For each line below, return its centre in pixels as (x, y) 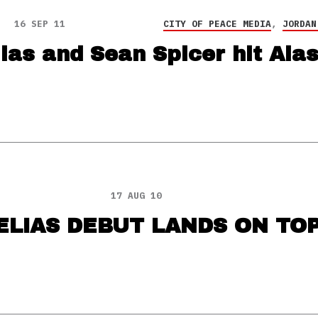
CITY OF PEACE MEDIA (217, 24)
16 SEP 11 (39, 24)
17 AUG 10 (136, 196)
